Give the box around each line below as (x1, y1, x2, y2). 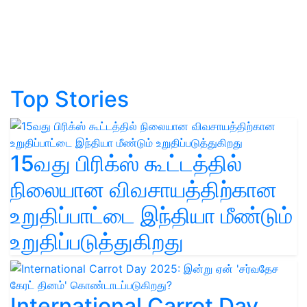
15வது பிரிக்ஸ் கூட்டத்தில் (10, 150, 242, 177)
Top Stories (10, 86, 129, 113)
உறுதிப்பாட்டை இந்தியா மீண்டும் (10, 202, 293, 230)
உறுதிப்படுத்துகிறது (10, 228, 184, 256)
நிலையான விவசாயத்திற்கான (10, 176, 277, 204)
